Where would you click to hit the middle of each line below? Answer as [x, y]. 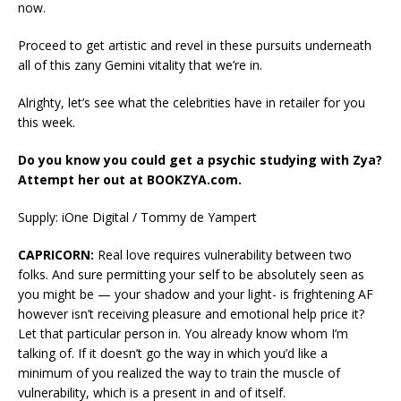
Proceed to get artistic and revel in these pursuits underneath [195, 46]
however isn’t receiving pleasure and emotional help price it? [191, 314]
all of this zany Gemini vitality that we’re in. [140, 65]
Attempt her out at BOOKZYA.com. [130, 180]
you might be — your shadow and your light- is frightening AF [196, 294]
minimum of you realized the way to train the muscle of [179, 373]
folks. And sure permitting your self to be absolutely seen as [191, 275]
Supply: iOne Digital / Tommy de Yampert [137, 218]
